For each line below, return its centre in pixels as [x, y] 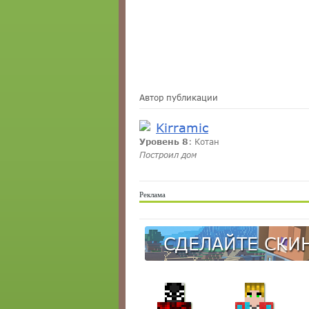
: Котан [204, 142]
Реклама [152, 195]
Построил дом [168, 155]
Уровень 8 [164, 142]
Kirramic [182, 128]
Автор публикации [179, 98]
